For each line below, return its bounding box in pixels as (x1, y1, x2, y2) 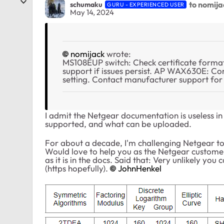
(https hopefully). (45, 163, 110, 174)
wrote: (104, 48, 131, 59)
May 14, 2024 (70, 7, 114, 17)
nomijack (70, 48, 104, 59)
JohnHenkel (118, 163, 161, 174)
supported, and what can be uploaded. (45, 118, 191, 129)
